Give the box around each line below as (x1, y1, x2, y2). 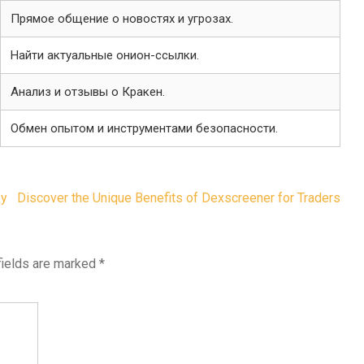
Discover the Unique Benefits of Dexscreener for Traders (17, 190, 340, 206)
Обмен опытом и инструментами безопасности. (11, 121, 278, 136)
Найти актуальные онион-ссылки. (11, 48, 199, 63)
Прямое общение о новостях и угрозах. (11, 11, 233, 26)
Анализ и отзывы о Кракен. (11, 84, 165, 99)
